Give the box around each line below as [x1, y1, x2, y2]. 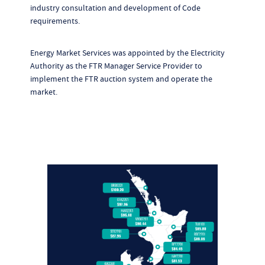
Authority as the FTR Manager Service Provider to [30, 60, 202, 71]
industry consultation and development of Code [30, 2, 201, 13]
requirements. [30, 15, 80, 26]
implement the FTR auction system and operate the [30, 73, 212, 84]
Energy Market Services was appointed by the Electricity [30, 47, 225, 58]
